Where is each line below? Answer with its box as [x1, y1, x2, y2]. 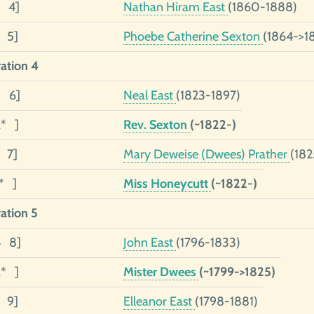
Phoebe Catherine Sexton [123, 29, 263, 44]
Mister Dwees [123, 264, 199, 280]
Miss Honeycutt [123, 176, 211, 191]
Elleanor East [123, 294, 195, 309]
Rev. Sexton [123, 117, 190, 132]
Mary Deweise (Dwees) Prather [123, 146, 290, 162]
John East [123, 235, 176, 250]
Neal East [123, 88, 176, 103]
